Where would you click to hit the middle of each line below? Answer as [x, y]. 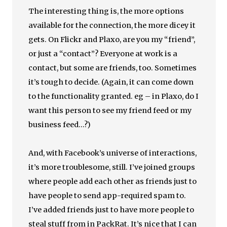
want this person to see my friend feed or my [110, 110]
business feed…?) [60, 125]
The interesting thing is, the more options [106, 11]
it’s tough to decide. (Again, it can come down [111, 82]
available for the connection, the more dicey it [112, 25]
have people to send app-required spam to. [107, 196]
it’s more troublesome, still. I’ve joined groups [112, 167]
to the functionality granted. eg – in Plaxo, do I [114, 96]
